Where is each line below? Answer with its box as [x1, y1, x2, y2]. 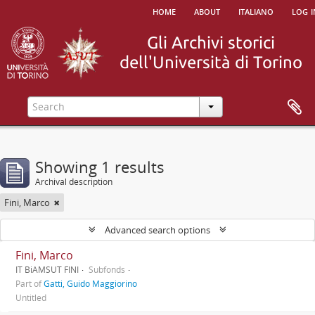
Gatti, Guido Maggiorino [44, 278, 137, 289]
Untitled [15, 292, 46, 303]
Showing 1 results [35, 156, 165, 177]
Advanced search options [103, 224, 212, 236]
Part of [15, 278, 44, 289]
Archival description [35, 176, 112, 188]
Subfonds [89, 264, 125, 275]
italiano [238, 3, 274, 18]
